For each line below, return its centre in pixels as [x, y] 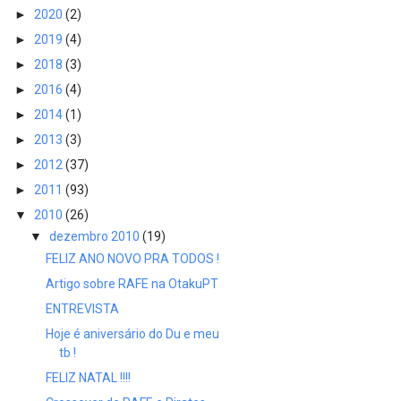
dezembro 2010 [95, 237]
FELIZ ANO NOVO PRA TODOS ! [132, 258]
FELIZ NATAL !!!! [88, 377]
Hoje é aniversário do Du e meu [132, 333]
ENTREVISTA [82, 308]
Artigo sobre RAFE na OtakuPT [132, 283]
